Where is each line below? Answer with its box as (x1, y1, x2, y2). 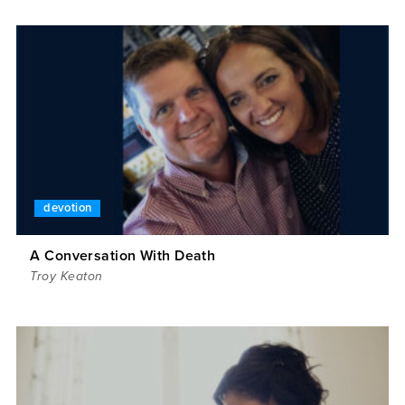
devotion (43, 200, 92, 215)
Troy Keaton (30, 268, 103, 284)
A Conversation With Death (30, 246, 216, 265)
